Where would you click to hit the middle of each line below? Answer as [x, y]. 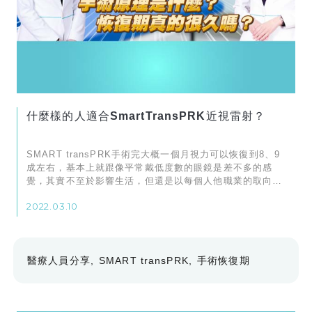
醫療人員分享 [59, 260]
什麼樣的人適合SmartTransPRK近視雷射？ [146, 116]
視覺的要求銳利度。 [71, 194]
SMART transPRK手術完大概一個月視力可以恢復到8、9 [153, 154]
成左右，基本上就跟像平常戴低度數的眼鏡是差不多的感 [150, 167]
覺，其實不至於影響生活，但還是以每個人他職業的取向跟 [155, 180]
